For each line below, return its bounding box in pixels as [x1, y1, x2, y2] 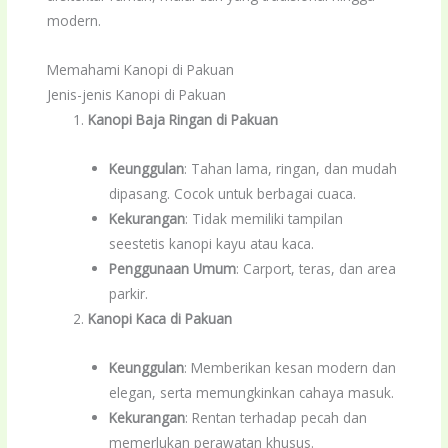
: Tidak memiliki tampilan [184, 209, 343, 229]
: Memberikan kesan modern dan [183, 358, 396, 378]
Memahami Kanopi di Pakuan [47, 60, 235, 80]
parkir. [108, 284, 148, 304]
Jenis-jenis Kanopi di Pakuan [47, 85, 227, 105]
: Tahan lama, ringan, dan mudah [183, 159, 397, 179]
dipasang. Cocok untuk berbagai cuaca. [108, 184, 356, 204]
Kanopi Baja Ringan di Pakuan [88, 110, 279, 130]
